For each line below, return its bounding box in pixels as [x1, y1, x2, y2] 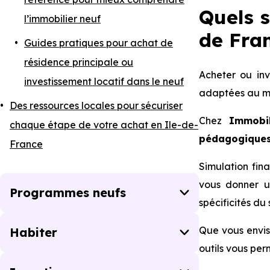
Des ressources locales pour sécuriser [10, 99, 183, 111]
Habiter [10, 225, 57, 240]
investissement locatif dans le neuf [24, 75, 184, 87]
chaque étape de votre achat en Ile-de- [10, 119, 198, 131]
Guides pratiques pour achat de [24, 37, 173, 49]
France [10, 138, 43, 150]
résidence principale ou [24, 56, 133, 68]
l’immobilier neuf [24, 13, 101, 25]
